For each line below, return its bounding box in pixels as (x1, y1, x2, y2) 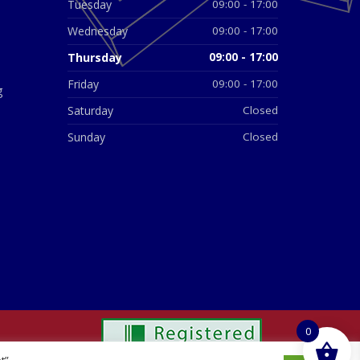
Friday (67, 76, 99, 92)
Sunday (67, 129, 105, 145)
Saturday (67, 103, 113, 119)
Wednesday (67, 23, 128, 39)
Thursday (67, 50, 122, 66)
